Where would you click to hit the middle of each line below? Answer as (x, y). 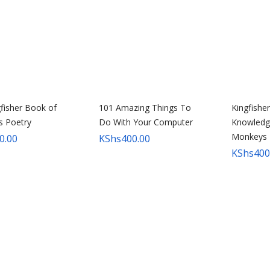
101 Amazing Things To (145, 108)
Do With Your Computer (146, 122)
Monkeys (249, 137)
